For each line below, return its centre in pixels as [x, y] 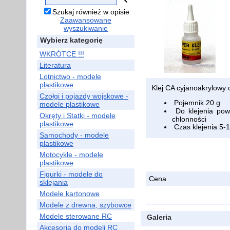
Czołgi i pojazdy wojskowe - [84, 96]
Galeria [159, 217]
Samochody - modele [74, 135]
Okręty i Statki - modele [78, 116]
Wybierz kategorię [71, 40]
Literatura [55, 65]
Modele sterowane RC [76, 216]
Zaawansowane [86, 20]
